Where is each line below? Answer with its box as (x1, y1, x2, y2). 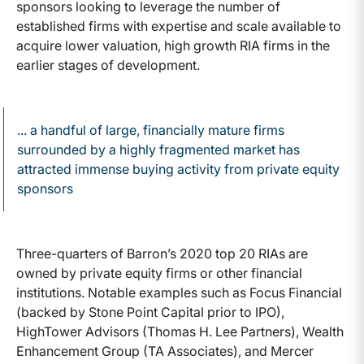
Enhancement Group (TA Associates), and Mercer (16, 342, 314, 359)
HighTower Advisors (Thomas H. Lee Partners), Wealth (16, 323, 344, 340)
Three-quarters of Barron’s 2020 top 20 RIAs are (16, 245, 308, 262)
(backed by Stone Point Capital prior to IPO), (16, 303, 284, 320)
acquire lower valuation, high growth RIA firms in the (16, 37, 330, 54)
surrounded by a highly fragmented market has (17, 141, 300, 158)
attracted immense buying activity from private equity (17, 160, 340, 177)
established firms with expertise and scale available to (16, 17, 341, 34)
